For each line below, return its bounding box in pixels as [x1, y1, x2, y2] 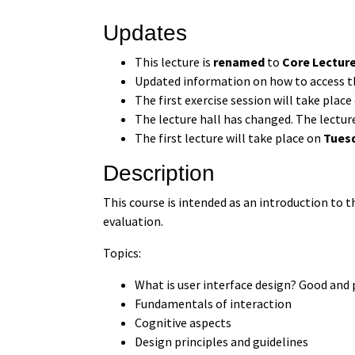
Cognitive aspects [135, 314, 232, 330]
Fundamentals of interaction [135, 295, 292, 311]
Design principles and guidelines [135, 333, 309, 349]
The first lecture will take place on [135, 129, 324, 146]
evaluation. [103, 212, 164, 229]
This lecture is [135, 53, 214, 70]
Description [103, 160, 216, 185]
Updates [103, 20, 188, 45]
